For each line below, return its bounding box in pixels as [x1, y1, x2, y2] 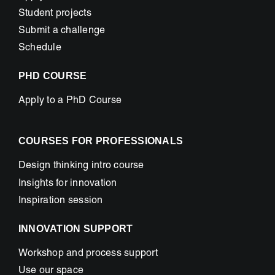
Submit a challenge [18, 26, 106, 36]
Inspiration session [18, 196, 103, 206]
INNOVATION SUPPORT [18, 223, 133, 234]
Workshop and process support [18, 249, 158, 259]
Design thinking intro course [18, 161, 144, 172]
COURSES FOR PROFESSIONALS [18, 136, 183, 147]
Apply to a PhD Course [18, 96, 122, 107]
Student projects [18, 9, 91, 19]
